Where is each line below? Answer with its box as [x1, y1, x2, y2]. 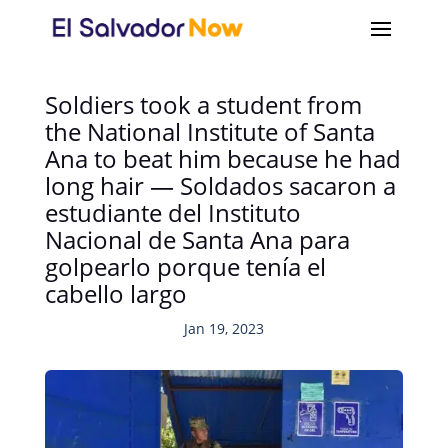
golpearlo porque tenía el [44, 250, 326, 283]
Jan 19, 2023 [183, 319, 264, 338]
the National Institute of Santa [44, 115, 375, 148]
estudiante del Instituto [44, 196, 301, 229]
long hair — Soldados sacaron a [44, 169, 396, 202]
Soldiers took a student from [44, 88, 362, 121]
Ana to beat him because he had [44, 142, 401, 175]
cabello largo [44, 277, 187, 310]
